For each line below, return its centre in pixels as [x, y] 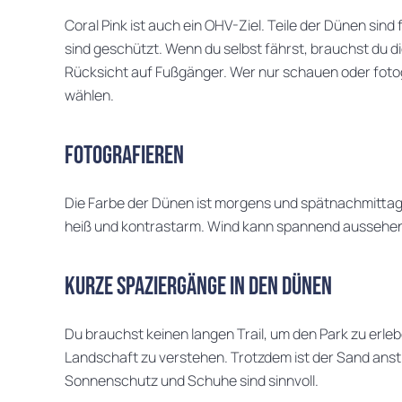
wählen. [89, 95]
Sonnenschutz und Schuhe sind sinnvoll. [192, 380]
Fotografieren [124, 155]
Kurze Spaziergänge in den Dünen [198, 286]
